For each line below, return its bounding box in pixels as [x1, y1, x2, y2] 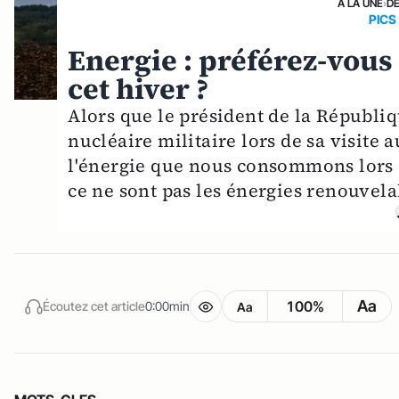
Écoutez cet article [43, 298, 145, 314]
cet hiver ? [68, 69, 209, 109]
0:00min [145, 298, 190, 314]
